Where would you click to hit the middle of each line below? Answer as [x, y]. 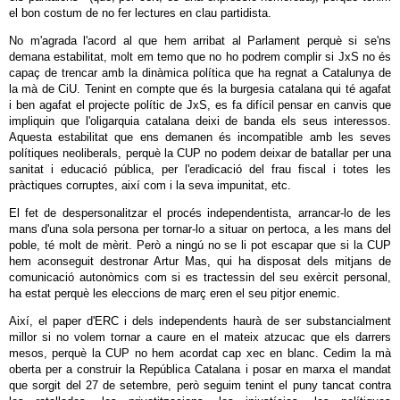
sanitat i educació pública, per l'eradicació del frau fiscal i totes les [200, 169]
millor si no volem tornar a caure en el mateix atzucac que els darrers [200, 337]
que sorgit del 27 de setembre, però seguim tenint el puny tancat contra [200, 385]
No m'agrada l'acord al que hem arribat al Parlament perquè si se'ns [200, 41]
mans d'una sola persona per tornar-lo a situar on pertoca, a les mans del [200, 229]
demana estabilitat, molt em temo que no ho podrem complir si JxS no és [200, 57]
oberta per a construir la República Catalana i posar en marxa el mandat [200, 369]
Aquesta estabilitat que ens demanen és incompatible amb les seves [200, 137]
